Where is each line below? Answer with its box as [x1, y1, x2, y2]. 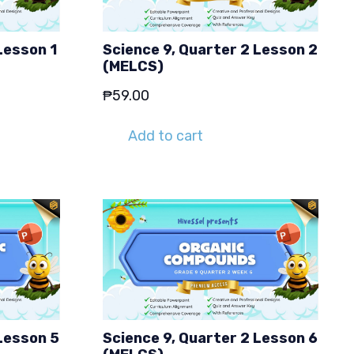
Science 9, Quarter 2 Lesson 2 [103, 40, 318, 58]
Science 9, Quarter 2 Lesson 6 [103, 329, 318, 347]
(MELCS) [103, 57, 164, 75]
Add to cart [128, 127, 204, 145]
